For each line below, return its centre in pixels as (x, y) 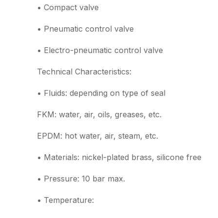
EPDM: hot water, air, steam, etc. (98, 136)
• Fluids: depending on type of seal (101, 93)
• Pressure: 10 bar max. (81, 179)
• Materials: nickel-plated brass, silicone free (119, 157)
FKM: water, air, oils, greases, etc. (99, 114)
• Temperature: (65, 200)
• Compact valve (68, 7)
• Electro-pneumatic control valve (100, 50)
